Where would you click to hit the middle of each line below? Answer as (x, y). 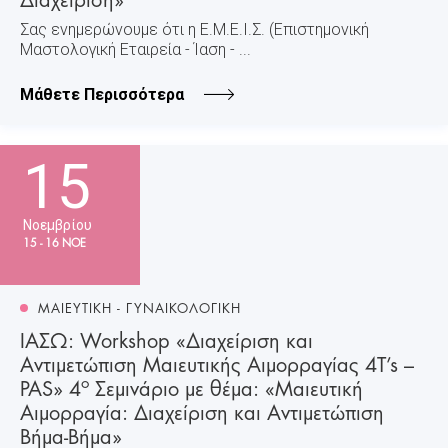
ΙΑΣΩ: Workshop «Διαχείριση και (166, 338)
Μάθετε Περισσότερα (102, 94)
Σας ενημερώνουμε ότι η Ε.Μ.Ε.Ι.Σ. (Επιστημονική (194, 29)
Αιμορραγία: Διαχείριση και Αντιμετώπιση (202, 410)
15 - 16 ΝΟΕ (54, 241)
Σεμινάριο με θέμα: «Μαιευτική (226, 386)
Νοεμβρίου (57, 224)
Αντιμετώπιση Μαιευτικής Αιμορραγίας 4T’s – (217, 362)
